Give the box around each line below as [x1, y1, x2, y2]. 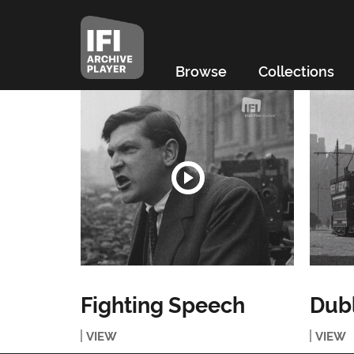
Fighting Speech [80, 288, 245, 318]
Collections [258, 61, 334, 80]
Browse [175, 61, 227, 80]
